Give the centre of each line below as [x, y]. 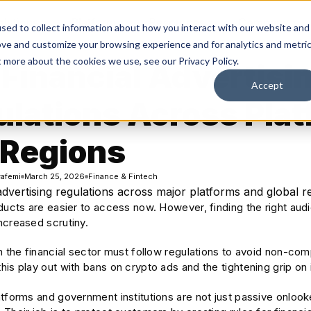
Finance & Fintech [123, 176]
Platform [94, 22]
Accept [267, 85]
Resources [177, 22]
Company [263, 22]
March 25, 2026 [54, 176]
